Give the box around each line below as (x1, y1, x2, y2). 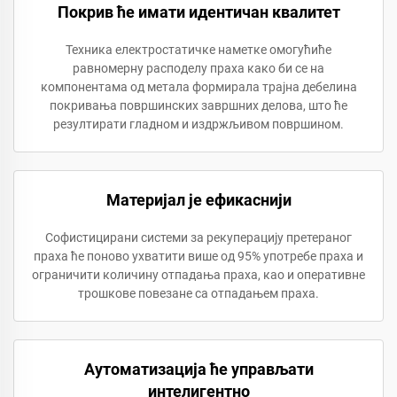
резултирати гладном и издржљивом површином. (53, 117, 344, 132)
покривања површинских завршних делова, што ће (50, 98, 347, 113)
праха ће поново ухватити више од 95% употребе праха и (34, 249, 363, 264)
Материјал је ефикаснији (105, 191, 292, 210)
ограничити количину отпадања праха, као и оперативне (32, 268, 365, 283)
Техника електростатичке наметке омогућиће (66, 43, 331, 58)
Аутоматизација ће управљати (83, 360, 314, 379)
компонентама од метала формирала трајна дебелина (40, 80, 357, 95)
